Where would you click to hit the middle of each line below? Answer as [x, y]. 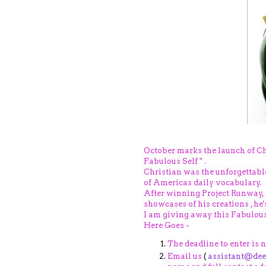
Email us [185, 256]
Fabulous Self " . [175, 161]
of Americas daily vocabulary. [202, 182]
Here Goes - [167, 225]
